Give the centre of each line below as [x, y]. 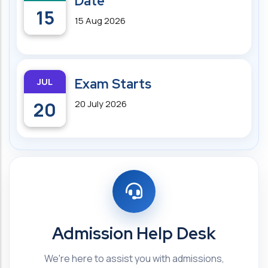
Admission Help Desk [134, 233]
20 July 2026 [101, 104]
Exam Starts [113, 84]
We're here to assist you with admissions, [134, 258]
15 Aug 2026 [100, 21]
